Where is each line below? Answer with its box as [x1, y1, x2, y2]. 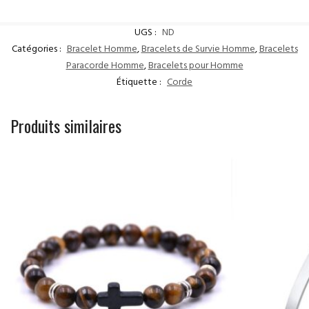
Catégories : [11, 41, 63, 60]
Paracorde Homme [66, 57, 144, 77]
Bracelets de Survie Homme [141, 41, 255, 60]
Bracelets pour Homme [148, 57, 243, 77]
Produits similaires [10, 113, 121, 139]
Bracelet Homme [66, 41, 137, 60]
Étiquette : [117, 74, 163, 93]
